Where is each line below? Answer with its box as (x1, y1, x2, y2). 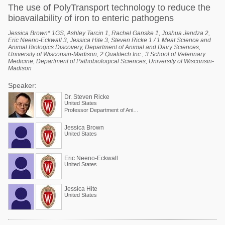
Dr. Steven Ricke (64, 93, 109, 100)
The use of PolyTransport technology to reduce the (8, 3, 210, 13)
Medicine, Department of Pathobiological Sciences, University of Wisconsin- (8, 58, 214, 65)
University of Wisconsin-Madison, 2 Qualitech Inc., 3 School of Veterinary (8, 51, 205, 58)
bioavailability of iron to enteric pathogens (8, 13, 174, 23)
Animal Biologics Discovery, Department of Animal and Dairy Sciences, (8, 44, 200, 51)
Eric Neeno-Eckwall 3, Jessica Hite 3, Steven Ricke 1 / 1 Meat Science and (8, 37, 211, 44)
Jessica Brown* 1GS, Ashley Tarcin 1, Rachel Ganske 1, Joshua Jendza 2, (8, 30, 210, 37)
